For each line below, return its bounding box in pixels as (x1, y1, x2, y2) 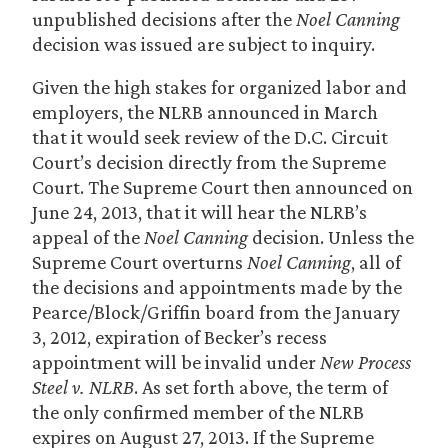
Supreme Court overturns (32, 251, 247, 273)
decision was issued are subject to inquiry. (32, 33, 375, 55)
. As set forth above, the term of (134, 376, 388, 398)
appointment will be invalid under (32, 351, 320, 373)
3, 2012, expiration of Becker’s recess (32, 326, 327, 348)
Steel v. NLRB (32, 376, 134, 398)
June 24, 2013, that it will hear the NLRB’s (32, 201, 367, 223)
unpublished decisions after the (32, 8, 296, 30)
